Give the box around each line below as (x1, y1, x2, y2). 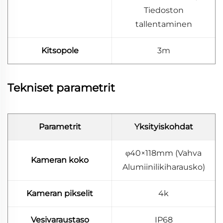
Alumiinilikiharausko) (122, 162, 205, 172)
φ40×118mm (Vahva (125, 148, 202, 158)
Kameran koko (31, 155, 89, 165)
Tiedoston (143, 5, 184, 15)
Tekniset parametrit (7, 81, 115, 95)
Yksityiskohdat (134, 121, 193, 131)
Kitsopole (41, 45, 79, 55)
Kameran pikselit (26, 188, 93, 198)
